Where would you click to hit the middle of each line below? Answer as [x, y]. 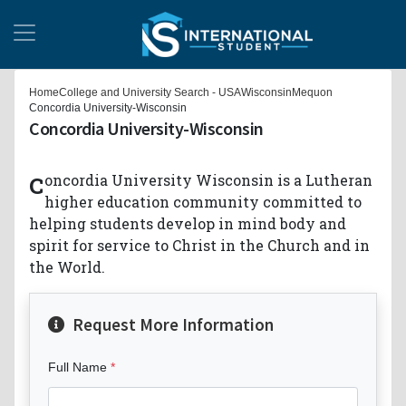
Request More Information [171, 324]
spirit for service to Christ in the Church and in [199, 245]
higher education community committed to [203, 201]
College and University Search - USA [150, 92]
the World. [67, 266]
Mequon [312, 92]
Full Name [77, 367]
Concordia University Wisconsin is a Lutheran [36, 185]
